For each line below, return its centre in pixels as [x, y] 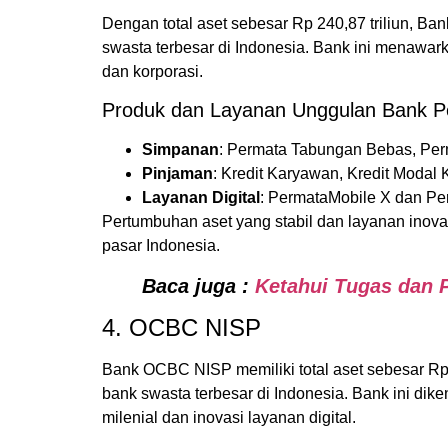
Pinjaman [177, 173]
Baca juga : [195, 285]
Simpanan [180, 149]
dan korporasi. [152, 71]
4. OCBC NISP [181, 327]
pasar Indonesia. [161, 245]
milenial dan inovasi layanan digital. [229, 417]
